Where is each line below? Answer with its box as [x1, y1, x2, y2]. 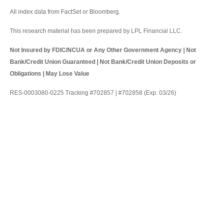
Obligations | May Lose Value [10, 70, 89, 78]
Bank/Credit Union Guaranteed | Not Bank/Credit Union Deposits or [10, 58, 196, 66]
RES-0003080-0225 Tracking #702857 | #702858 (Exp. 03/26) [10, 89, 176, 97]
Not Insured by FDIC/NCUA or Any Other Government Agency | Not [10, 47, 196, 54]
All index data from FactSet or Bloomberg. [10, 8, 120, 16]
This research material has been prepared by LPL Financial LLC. [10, 27, 182, 35]
